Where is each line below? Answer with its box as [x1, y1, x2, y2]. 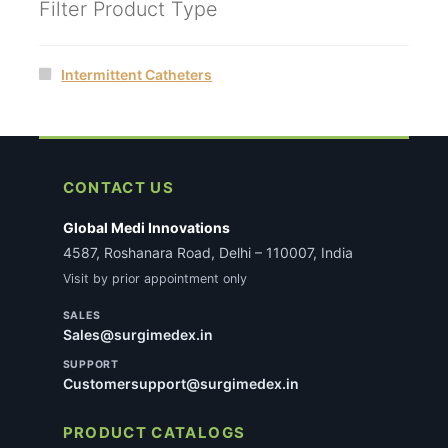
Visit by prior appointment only [62, 271, 247, 287]
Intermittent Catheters [61, 66, 213, 84]
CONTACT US [62, 178, 175, 198]
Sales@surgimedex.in [62, 326, 213, 344]
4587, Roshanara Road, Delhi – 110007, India [62, 244, 353, 262]
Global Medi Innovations [62, 219, 230, 237]
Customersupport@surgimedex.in [62, 375, 299, 393]
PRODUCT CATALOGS [62, 423, 246, 443]
